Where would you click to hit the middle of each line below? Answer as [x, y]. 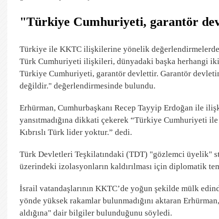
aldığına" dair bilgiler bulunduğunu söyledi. [96, 213]
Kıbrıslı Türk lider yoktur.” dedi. [76, 132]
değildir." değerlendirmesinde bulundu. [88, 86]
